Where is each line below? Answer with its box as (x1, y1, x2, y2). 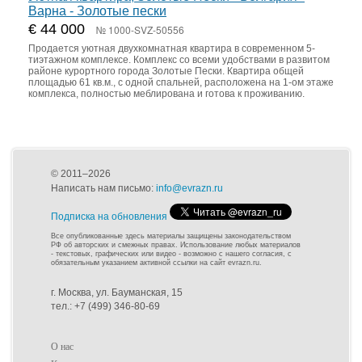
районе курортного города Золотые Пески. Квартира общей (28, 65, 304, 77)
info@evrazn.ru (156, 182, 223, 194)
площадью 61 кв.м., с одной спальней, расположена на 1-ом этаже (28, 76, 334, 88)
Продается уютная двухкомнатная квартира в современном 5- (28, 42, 315, 54)
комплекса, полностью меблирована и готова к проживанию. (28, 87, 305, 99)
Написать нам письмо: (51, 182, 156, 194)
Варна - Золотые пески (28, 3, 166, 18)
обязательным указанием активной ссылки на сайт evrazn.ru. (51, 258, 262, 267)
